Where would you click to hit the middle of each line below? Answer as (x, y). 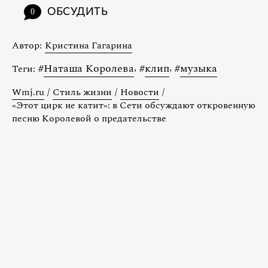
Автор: (27, 46)
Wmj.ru (28, 92)
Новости (140, 92)
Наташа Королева (89, 69)
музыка (199, 69)
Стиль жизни (82, 92)
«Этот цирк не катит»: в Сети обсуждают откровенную (134, 106)
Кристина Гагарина (89, 46)
